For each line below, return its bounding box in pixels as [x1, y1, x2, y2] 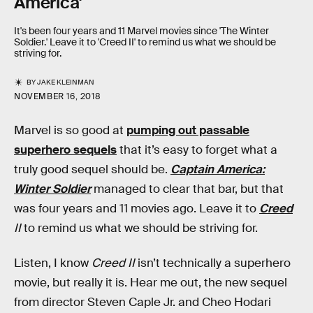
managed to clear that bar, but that [91, 182, 284, 197]
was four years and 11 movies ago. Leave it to [14, 201, 259, 217]
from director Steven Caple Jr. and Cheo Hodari [14, 294, 271, 310]
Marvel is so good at [14, 123, 126, 138]
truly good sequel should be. [14, 162, 170, 177]
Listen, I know [14, 255, 92, 270]
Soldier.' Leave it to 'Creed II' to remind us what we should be [14, 36, 276, 49]
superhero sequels [14, 143, 117, 158]
